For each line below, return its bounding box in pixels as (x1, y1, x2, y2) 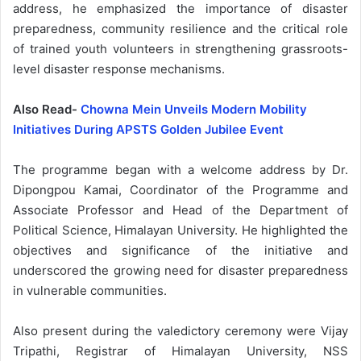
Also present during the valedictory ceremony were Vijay (13, 322, 348, 338)
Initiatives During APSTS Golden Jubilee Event (13, 121, 284, 137)
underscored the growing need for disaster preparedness (13, 262, 348, 278)
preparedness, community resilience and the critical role (13, 20, 348, 36)
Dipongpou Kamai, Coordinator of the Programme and (13, 181, 348, 197)
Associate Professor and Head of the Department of (13, 201, 348, 218)
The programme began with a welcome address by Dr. (13, 161, 348, 177)
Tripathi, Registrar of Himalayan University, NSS (13, 342, 348, 359)
